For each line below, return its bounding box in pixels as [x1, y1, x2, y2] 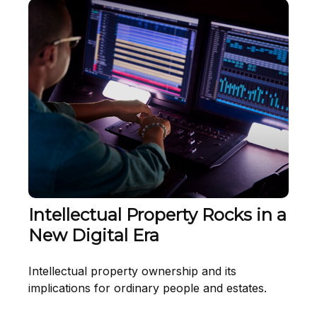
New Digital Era [28, 225, 159, 246]
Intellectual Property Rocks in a [28, 204, 287, 226]
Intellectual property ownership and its [28, 264, 236, 279]
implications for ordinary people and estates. [28, 281, 267, 296]
